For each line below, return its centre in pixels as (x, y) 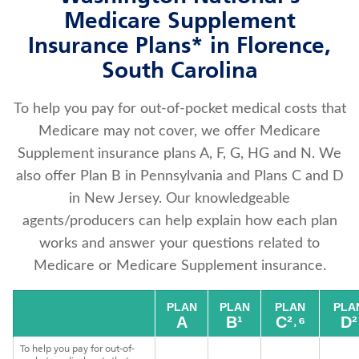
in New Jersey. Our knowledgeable (179, 199)
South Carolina (179, 72)
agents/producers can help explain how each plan (179, 221)
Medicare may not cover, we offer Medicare (179, 131)
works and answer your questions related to (179, 244)
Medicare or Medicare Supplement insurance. (179, 266)
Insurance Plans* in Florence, (179, 47)
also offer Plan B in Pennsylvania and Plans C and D (179, 176)
